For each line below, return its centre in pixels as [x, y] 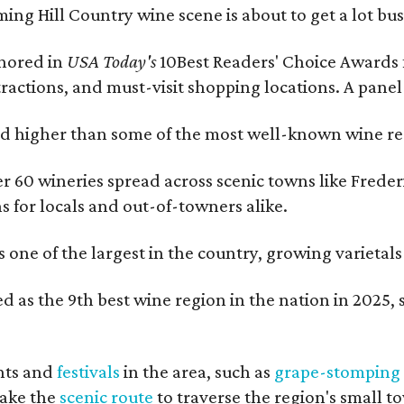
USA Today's [112, 61]
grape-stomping [337, 372]
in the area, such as [197, 372]
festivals [88, 372]
